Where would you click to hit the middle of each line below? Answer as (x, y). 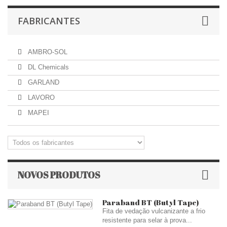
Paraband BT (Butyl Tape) (151, 202)
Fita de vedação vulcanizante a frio (154, 211)
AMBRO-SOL (47, 52)
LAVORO (40, 98)
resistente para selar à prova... (147, 220)
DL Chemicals (47, 67)
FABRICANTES (49, 21)
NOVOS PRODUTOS (59, 175)
